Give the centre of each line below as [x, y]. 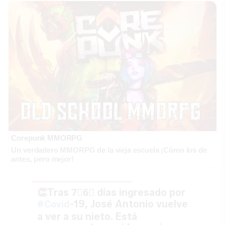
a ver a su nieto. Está [87, 216]
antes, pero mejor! [42, 159]
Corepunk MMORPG [47, 138]
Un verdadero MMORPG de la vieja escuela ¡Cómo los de [109, 150]
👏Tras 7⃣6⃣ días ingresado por [111, 192]
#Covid [53, 204]
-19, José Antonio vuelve [129, 204]
